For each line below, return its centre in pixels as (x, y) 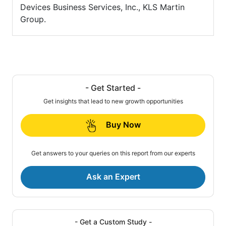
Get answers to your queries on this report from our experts (113, 153)
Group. (33, 19)
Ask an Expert (113, 177)
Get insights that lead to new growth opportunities (113, 101)
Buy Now (123, 125)
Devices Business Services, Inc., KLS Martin (102, 7)
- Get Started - (113, 88)
